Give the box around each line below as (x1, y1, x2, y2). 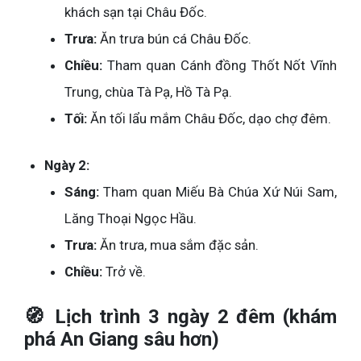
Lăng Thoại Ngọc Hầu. (64, 210, 197, 226)
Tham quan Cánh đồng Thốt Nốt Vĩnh (102, 56, 337, 73)
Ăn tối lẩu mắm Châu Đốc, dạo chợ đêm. (87, 110, 331, 127)
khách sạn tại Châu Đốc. (64, 3, 207, 20)
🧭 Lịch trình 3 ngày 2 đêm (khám (24, 305, 337, 328)
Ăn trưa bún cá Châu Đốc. (97, 30, 251, 47)
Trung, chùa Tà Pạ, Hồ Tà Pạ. (64, 83, 232, 100)
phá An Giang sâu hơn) (24, 327, 219, 351)
